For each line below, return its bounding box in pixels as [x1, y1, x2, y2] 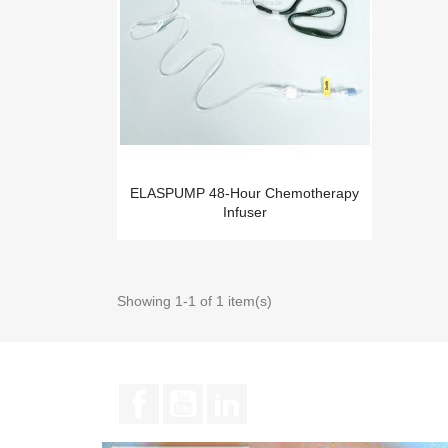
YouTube [203, 385, 267, 403]
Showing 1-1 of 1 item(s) [117, 293, 272, 310]
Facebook [159, 385, 230, 403]
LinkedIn [247, 385, 308, 403]
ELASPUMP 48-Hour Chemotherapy [130, 185, 359, 202]
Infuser [222, 204, 267, 221]
